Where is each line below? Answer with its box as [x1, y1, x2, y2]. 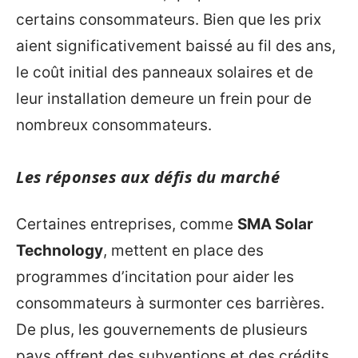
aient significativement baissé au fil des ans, [16, 36, 336, 55]
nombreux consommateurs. [16, 115, 212, 134]
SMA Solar [237, 215, 313, 234]
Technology [16, 241, 103, 261]
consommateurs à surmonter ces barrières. [16, 294, 324, 313]
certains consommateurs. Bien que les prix [16, 10, 321, 29]
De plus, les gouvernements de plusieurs [16, 320, 308, 340]
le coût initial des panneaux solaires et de [16, 62, 313, 82]
